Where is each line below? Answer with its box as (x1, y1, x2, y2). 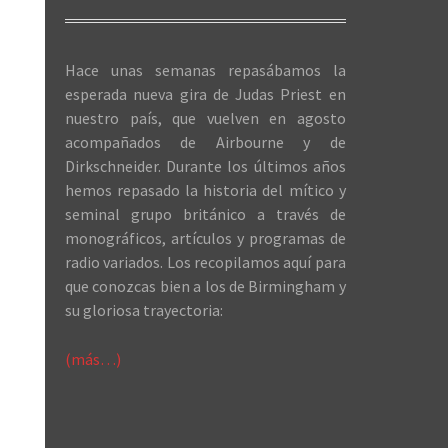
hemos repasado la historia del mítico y (65, 180, 346, 200)
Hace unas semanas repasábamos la (65, 60, 346, 80)
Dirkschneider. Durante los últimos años (65, 156, 346, 176)
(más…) (65, 349, 121, 369)
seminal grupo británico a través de (65, 204, 346, 224)
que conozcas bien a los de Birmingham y (65, 276, 346, 296)
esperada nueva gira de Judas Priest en (65, 84, 346, 104)
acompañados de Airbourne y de (65, 132, 346, 152)
